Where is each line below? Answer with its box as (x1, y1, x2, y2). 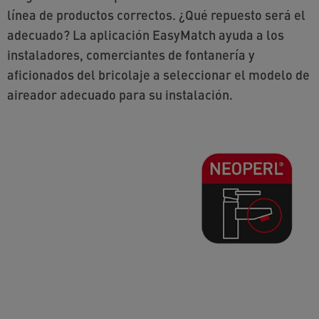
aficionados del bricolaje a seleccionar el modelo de (7, 66, 310, 83)
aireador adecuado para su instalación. (7, 85, 233, 103)
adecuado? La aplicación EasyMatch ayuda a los (7, 26, 284, 43)
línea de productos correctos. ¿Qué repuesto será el (7, 6, 305, 23)
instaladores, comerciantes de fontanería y (7, 46, 255, 63)
